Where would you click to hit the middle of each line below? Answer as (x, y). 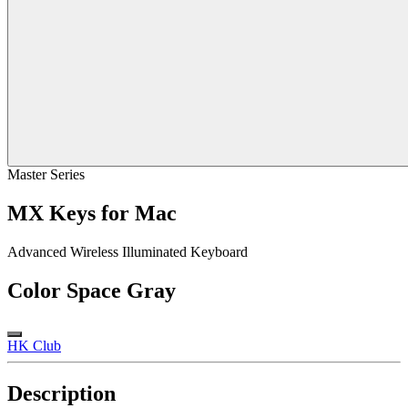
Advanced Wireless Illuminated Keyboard (127, 252)
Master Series (46, 175)
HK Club (34, 346)
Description (61, 394)
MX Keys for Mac (92, 214)
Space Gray (121, 291)
